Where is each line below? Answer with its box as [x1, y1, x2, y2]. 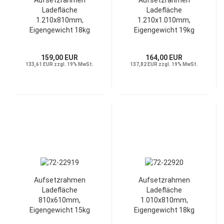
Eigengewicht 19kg [133, 26, 194, 34]
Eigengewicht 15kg [29, 206, 90, 214]
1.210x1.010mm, [137, 16, 190, 24]
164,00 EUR [145, 53, 182, 61]
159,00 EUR [41, 53, 78, 61]
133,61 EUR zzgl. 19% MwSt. [25, 61, 93, 67]
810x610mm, [38, 196, 80, 204]
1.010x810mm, [140, 196, 188, 204]
